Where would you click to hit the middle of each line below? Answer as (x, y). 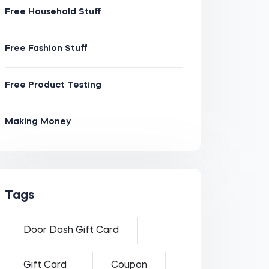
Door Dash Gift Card (71, 231)
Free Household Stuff (53, 12)
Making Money (38, 122)
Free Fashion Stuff (46, 49)
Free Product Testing (53, 86)
